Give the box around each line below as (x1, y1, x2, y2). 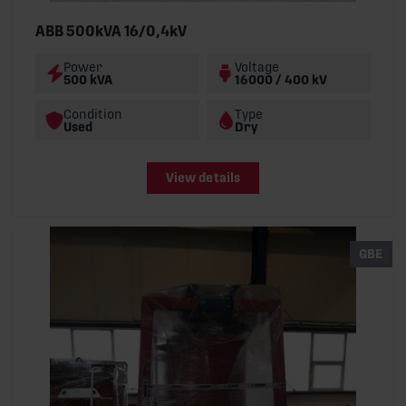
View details (165, 170, 241, 186)
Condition (63, 106, 122, 121)
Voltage (235, 59, 279, 74)
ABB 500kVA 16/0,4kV (35, 22, 187, 40)
